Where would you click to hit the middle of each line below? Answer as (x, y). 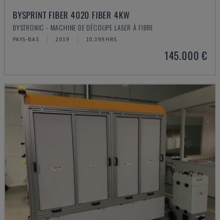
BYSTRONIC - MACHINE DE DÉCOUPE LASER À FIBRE (83, 27)
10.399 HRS (101, 39)
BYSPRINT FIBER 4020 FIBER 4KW (72, 15)
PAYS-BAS (26, 39)
